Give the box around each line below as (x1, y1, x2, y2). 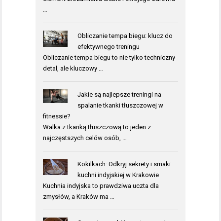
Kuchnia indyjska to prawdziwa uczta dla (43, 182, 159, 190)
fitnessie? (43, 112, 71, 120)
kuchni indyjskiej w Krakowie (77, 171, 159, 179)
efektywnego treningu (77, 43, 140, 51)
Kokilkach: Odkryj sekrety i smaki (77, 160, 171, 168)
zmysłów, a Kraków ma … (43, 193, 114, 201)
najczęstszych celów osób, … (43, 134, 127, 142)
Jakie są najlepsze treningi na (77, 91, 161, 99)
